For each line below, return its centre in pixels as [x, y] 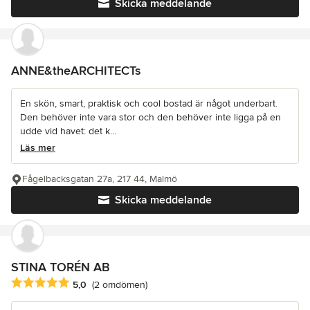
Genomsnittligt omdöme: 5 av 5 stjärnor [106, 283]
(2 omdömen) [120, 284]
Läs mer [38, 148]
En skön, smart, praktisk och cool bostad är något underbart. [149, 104]
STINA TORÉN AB [61, 267]
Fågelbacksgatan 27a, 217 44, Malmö [100, 179]
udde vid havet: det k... [68, 131]
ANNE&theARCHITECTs [76, 71]
